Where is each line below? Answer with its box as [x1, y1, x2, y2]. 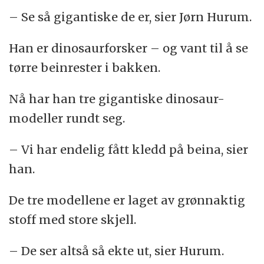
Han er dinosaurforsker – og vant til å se [9, 41, 249, 56]
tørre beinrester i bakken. [9, 60, 161, 75]
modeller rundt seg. [9, 110, 126, 126]
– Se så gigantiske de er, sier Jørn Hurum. [9, 9, 252, 25]
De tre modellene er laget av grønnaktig [9, 192, 246, 207]
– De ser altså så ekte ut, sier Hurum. [9, 243, 225, 258]
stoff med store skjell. [9, 212, 137, 227]
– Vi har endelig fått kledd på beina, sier [9, 141, 249, 157]
